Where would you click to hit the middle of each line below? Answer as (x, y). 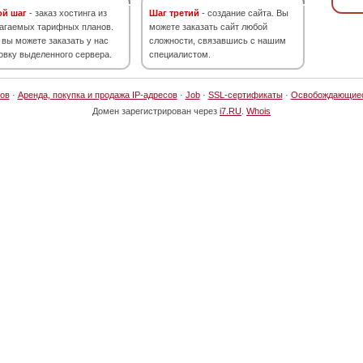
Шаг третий (174, 13)
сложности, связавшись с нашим (218, 41)
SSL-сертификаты (245, 95)
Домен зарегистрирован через (156, 111)
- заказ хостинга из (67, 13)
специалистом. (180, 54)
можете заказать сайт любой (208, 27)
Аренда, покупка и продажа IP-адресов (97, 95)
